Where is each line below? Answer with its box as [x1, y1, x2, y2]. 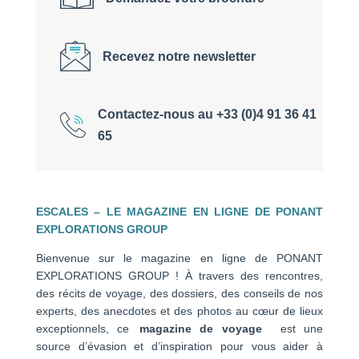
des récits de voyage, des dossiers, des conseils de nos [35, 287, 324, 301]
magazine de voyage [139, 322, 270, 336]
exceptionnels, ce [35, 322, 140, 336]
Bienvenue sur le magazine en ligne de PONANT [35, 252, 324, 265]
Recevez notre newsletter [102, 49, 256, 63]
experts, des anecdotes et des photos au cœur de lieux [35, 305, 324, 318]
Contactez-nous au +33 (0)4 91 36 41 [97, 107, 317, 122]
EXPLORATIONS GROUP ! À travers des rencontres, [35, 269, 324, 283]
